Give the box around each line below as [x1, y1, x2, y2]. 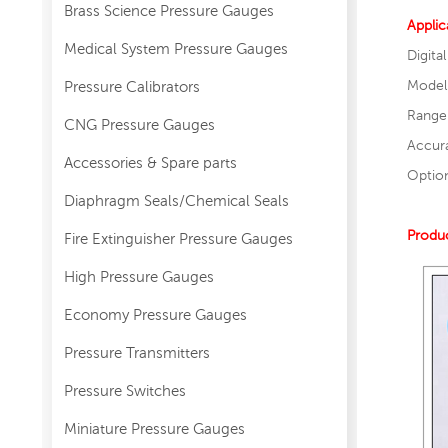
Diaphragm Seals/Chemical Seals [64, 191, 289, 209]
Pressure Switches [64, 381, 186, 399]
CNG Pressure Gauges [64, 115, 215, 133]
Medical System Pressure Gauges [64, 39, 288, 57]
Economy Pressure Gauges [64, 305, 247, 323]
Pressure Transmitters [64, 343, 210, 361]
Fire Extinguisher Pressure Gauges [64, 229, 293, 247]
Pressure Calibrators [64, 77, 200, 95]
